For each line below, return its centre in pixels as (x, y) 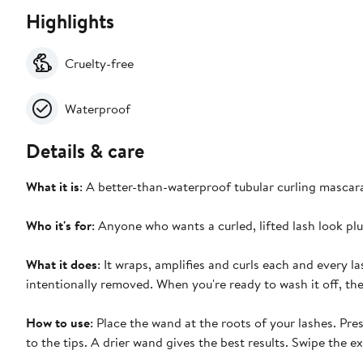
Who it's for (59, 225)
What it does (62, 264)
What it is (53, 186)
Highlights (70, 21)
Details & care (85, 150)
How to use (58, 322)
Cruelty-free (99, 63)
